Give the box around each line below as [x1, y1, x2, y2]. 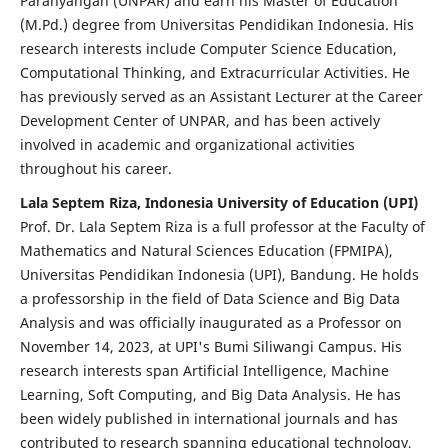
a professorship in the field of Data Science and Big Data [19, 289, 400, 309]
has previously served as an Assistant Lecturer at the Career [19, 87, 423, 107]
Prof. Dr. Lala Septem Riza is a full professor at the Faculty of [19, 217, 425, 237]
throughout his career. [19, 159, 172, 179]
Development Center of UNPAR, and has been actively [19, 111, 380, 131]
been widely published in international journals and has [19, 409, 398, 429]
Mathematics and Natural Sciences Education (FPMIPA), [19, 241, 393, 261]
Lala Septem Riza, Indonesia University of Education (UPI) [19, 193, 418, 213]
